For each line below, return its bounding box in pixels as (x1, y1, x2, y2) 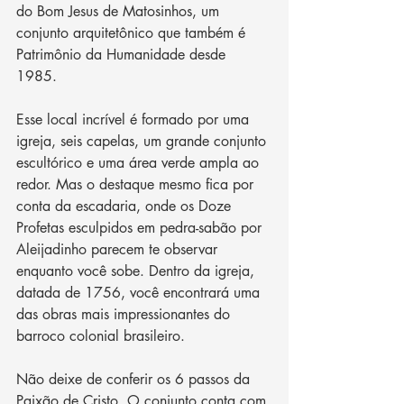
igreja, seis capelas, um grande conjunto (16, 132, 271, 151)
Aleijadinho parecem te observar (16, 240, 222, 260)
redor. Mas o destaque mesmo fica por (16, 175, 258, 195)
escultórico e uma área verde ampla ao (16, 153, 263, 173)
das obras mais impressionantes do (16, 305, 234, 325)
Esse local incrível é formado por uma (16, 110, 253, 130)
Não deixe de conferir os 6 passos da (16, 370, 254, 390)
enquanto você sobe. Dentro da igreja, (16, 262, 259, 281)
